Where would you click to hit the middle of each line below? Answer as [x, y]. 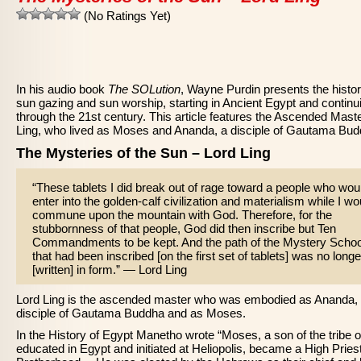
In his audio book [62, 89]
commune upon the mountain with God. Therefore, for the [182, 215]
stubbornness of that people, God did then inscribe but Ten [184, 228]
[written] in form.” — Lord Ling [110, 270]
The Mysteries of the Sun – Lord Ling [143, 153]
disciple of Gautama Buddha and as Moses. [131, 313]
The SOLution [144, 89]
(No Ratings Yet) [126, 16]
